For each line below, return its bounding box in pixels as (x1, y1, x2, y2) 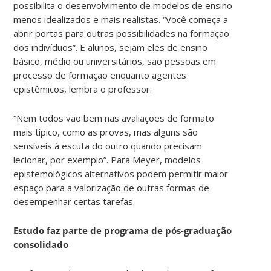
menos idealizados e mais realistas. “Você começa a (13, 13, 229, 25)
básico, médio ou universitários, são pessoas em (13, 54, 217, 67)
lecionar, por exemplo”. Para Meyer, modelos (13, 153, 201, 166)
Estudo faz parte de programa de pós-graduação (13, 224, 232, 237)
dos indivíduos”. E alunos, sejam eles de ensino (13, 41, 208, 53)
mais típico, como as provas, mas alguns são (13, 125, 198, 138)
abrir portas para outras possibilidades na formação (13, 27, 230, 39)
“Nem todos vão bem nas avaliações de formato (13, 111, 215, 124)
